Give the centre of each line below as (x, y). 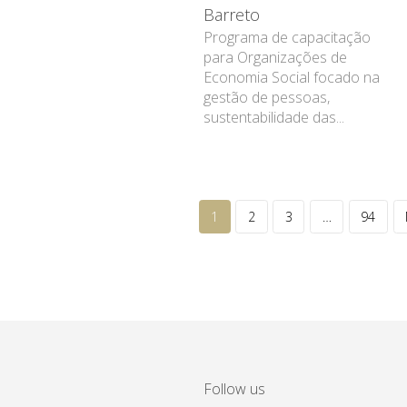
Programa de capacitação (287, 37)
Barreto (231, 14)
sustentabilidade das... (273, 117)
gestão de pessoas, (266, 97)
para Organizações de (275, 57)
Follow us (235, 389)
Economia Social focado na (291, 77)
